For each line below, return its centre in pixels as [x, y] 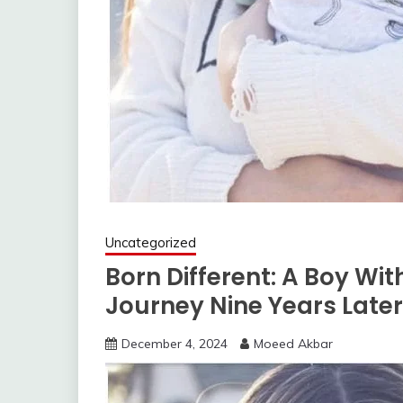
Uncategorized [151, 242]
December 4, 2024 [175, 344]
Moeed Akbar [293, 344]
